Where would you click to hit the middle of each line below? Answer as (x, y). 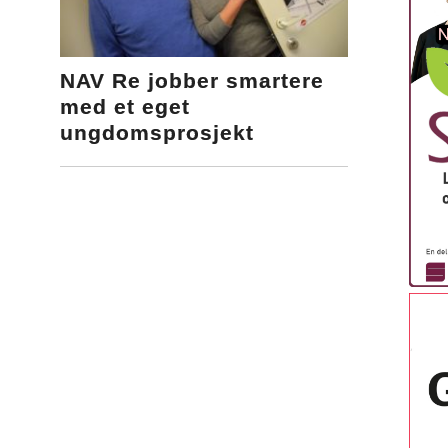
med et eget (125, 107)
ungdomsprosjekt (157, 133)
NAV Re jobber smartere (192, 81)
